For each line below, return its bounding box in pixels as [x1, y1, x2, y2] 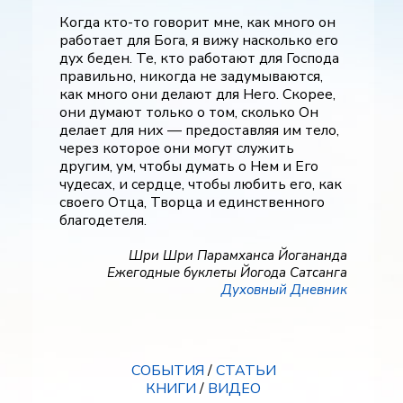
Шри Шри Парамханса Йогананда [129, 246, 347, 264]
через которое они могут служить [59, 139, 294, 158]
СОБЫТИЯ [130, 361, 204, 381]
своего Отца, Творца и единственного [59, 193, 325, 212]
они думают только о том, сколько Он [59, 103, 318, 122]
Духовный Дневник [221, 281, 347, 299]
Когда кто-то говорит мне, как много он [59, 13, 336, 32]
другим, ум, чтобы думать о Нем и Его [59, 157, 318, 176]
